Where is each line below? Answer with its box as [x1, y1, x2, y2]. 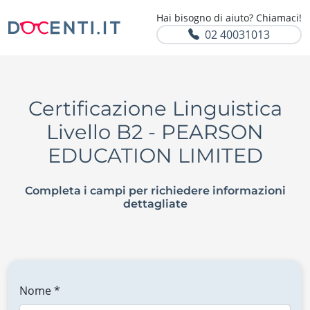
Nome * [19, 283, 60, 298]
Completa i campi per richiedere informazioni [24, 184, 286, 197]
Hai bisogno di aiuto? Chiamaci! [156, 11, 302, 24]
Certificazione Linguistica [28, 96, 282, 120]
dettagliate [122, 197, 188, 210]
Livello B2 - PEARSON [46, 120, 264, 144]
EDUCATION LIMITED [47, 143, 263, 167]
